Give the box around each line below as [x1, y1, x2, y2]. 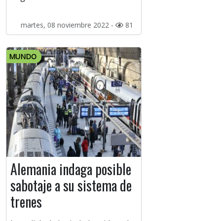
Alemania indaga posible [10, 159, 131, 180]
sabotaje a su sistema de [10, 175, 132, 196]
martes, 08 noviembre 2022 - [20, 20, 115, 30]
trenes [10, 191, 42, 212]
